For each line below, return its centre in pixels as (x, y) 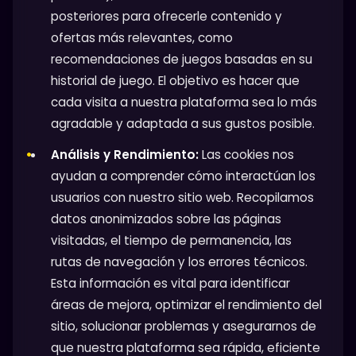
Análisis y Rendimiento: (125, 154)
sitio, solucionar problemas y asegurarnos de (184, 326)
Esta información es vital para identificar (170, 283)
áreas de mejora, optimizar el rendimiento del (186, 304)
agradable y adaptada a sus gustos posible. (183, 123)
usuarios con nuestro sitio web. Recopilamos (182, 197)
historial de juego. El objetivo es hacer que (175, 80)
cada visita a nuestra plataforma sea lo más (184, 102)
